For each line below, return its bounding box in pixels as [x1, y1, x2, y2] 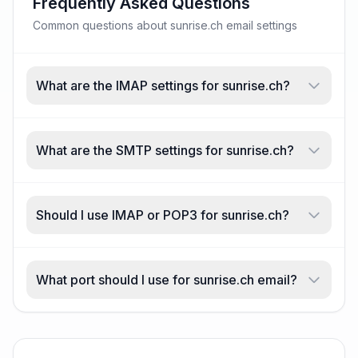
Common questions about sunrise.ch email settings [33, 18, 297, 32]
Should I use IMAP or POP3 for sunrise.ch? [36, 207, 289, 223]
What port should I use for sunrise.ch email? [36, 272, 297, 288]
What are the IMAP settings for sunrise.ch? [36, 78, 290, 93]
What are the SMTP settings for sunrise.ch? [36, 142, 294, 158]
